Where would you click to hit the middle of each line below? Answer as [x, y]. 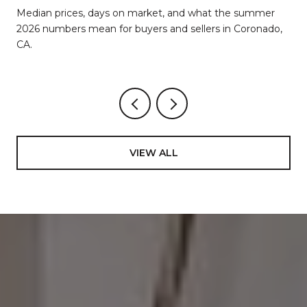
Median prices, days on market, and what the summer [146, 13]
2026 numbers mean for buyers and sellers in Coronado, [149, 29]
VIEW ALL [153, 152]
